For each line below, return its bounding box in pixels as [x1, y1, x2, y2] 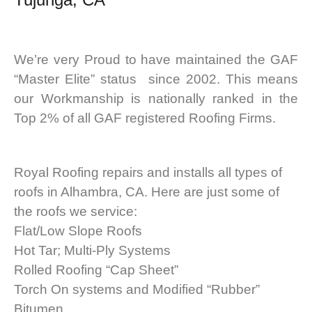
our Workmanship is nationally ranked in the [14, 91, 298, 107]
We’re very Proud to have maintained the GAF [14, 52, 298, 68]
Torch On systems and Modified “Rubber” [14, 282, 260, 297]
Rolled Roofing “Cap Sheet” [14, 263, 178, 278]
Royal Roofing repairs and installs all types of [14, 165, 282, 180]
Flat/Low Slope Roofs [14, 224, 142, 239]
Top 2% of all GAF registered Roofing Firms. [14, 111, 276, 126]
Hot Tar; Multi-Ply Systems [14, 243, 171, 258]
